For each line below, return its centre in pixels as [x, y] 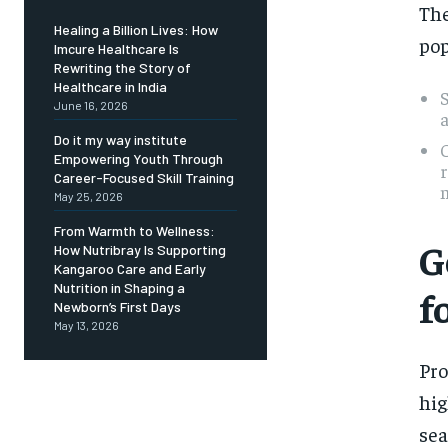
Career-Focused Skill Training [144, 178]
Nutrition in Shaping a [119, 288]
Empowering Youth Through [138, 159]
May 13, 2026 [86, 325]
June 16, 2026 [91, 105]
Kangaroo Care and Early [130, 269]
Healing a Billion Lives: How [136, 30]
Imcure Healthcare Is [116, 49]
